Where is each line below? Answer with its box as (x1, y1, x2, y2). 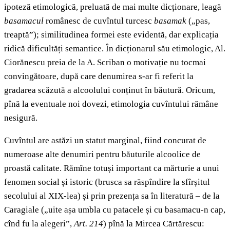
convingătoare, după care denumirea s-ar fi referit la (4, 71, 194, 82)
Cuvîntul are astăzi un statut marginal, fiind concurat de (4, 136, 206, 146)
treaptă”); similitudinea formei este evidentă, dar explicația (4, 30, 219, 40)
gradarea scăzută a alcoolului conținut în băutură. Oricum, (4, 85, 215, 95)
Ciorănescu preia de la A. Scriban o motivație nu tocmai (4, 57, 206, 68)
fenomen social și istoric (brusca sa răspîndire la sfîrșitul (4, 177, 210, 187)
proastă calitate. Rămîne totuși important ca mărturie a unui (4, 163, 219, 174)
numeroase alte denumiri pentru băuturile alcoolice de (4, 149, 201, 160)
